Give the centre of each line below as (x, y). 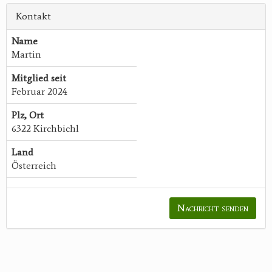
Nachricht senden (213, 208)
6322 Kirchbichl (45, 129)
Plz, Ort (28, 115)
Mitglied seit (39, 78)
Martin (26, 55)
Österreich (34, 166)
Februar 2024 (39, 92)
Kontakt (33, 16)
